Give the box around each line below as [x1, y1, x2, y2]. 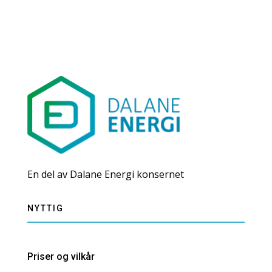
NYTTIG [27, 203, 64, 213]
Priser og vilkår [27, 250, 95, 262]
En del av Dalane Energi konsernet [27, 167, 184, 181]
